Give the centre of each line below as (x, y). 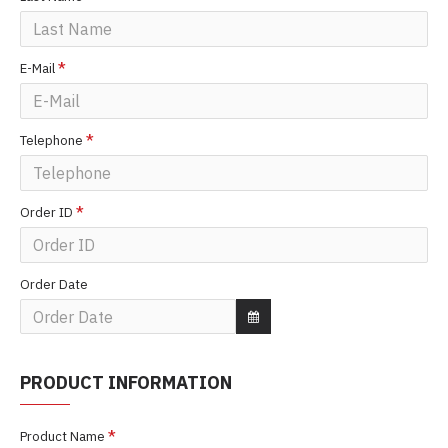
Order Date (54, 284)
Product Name (62, 436)
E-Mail (37, 68)
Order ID (46, 212)
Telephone (51, 140)
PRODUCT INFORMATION (126, 382)
